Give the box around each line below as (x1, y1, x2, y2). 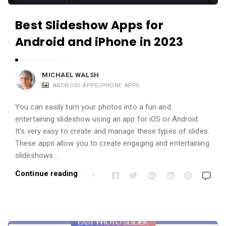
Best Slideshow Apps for (15, 17, 164, 33)
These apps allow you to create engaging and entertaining (15, 138, 209, 148)
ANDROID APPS (52, 81, 98, 89)
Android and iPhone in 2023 (15, 33, 184, 50)
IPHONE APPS (99, 81, 140, 89)
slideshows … (15, 150, 60, 160)
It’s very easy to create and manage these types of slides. (15, 126, 209, 136)
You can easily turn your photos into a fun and (15, 102, 171, 111)
